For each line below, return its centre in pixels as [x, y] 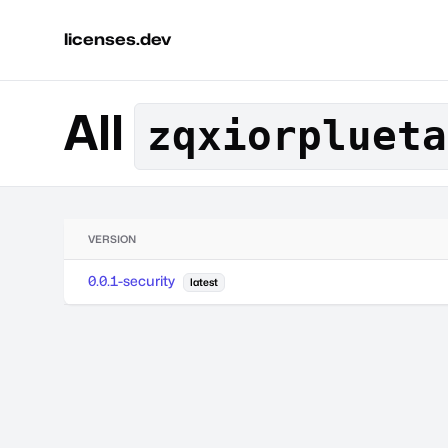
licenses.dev [117, 39]
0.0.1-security [131, 280]
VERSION [112, 239]
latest [204, 282]
